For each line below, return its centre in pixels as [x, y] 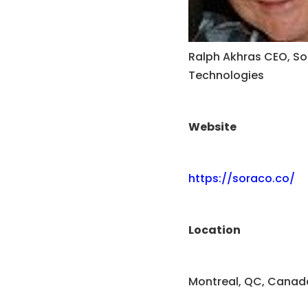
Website [212, 126]
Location [214, 230]
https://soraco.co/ [241, 178]
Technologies [226, 75]
